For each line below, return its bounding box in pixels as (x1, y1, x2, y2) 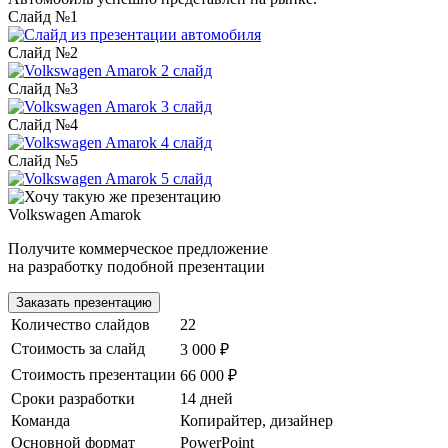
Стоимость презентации (11, 365, 176, 383)
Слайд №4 (8, 115, 78, 133)
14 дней (180, 389, 233, 407)
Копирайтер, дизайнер (180, 411, 333, 429)
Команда (11, 411, 70, 429)
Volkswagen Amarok (8, 205, 141, 223)
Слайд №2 (8, 43, 78, 61)
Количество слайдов (11, 315, 150, 333)
